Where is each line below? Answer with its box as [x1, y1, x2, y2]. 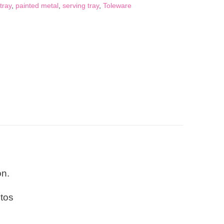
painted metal [15, 1, 58, 9]
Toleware [102, 1, 131, 9]
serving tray [62, 1, 99, 9]
